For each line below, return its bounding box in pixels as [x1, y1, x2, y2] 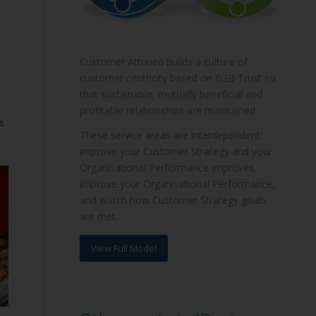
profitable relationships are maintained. [80, 104, 258, 118]
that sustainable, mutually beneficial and [80, 87, 263, 102]
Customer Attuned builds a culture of [80, 55, 248, 69]
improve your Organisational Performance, [80, 177, 276, 191]
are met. [80, 209, 119, 224]
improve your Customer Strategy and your [80, 145, 273, 159]
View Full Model [91, 242, 157, 255]
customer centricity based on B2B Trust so [80, 71, 276, 85]
